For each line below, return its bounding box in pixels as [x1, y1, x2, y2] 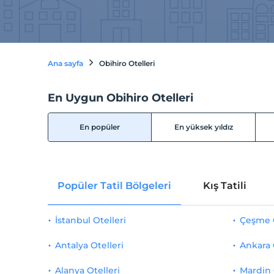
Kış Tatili [202, 179, 246, 191]
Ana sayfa [47, 59, 83, 68]
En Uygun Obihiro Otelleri [47, 91, 193, 105]
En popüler [80, 122, 120, 131]
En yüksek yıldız [174, 122, 233, 131]
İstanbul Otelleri [54, 214, 126, 226]
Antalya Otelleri [54, 239, 124, 251]
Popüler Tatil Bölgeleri [57, 179, 171, 191]
